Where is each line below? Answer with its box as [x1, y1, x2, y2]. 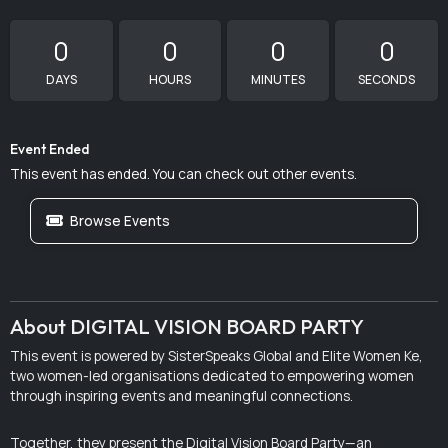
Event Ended [10, 140, 90, 159]
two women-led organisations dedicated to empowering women [10, 367, 415, 386]
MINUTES [251, 71, 306, 89]
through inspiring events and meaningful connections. [10, 387, 354, 406]
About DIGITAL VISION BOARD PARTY [10, 314, 365, 340]
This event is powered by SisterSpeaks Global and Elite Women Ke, [10, 347, 424, 366]
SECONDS [358, 71, 416, 89]
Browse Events [69, 211, 170, 230]
